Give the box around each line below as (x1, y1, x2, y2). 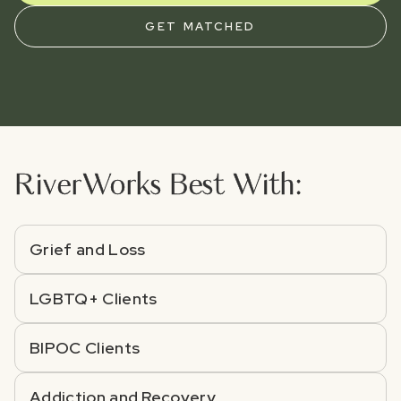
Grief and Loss (30, 238, 146, 260)
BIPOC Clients (30, 337, 141, 358)
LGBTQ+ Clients (30, 287, 158, 309)
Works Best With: (81, 171, 303, 200)
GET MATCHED (145, 18, 256, 34)
